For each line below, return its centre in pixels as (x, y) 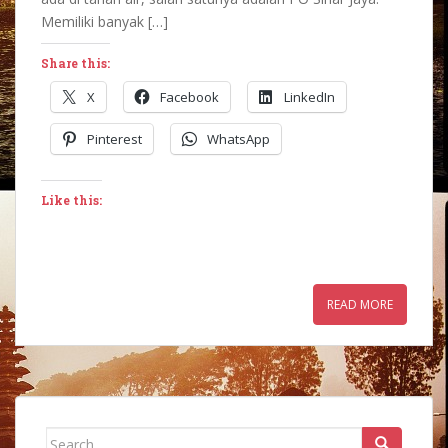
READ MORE (360, 305)
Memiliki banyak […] (104, 22)
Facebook (189, 97)
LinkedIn (309, 97)
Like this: (71, 200)
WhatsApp (238, 139)
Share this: (75, 63)
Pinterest (114, 139)
